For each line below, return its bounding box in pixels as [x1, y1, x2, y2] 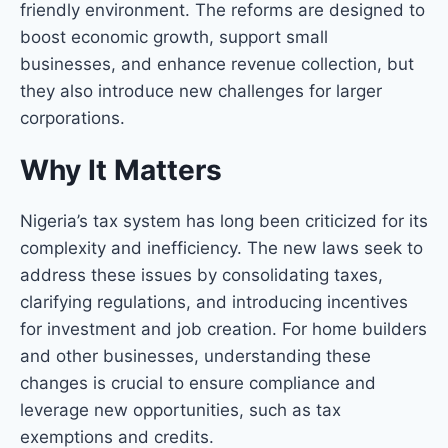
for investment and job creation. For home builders [20, 318, 427, 339]
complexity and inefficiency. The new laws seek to [20, 237, 423, 258]
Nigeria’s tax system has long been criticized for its [20, 210, 428, 231]
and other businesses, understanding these [20, 345, 371, 366]
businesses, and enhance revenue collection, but [20, 53, 414, 74]
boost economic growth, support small [20, 26, 328, 47]
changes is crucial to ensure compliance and [20, 372, 376, 393]
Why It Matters [20, 152, 222, 187]
